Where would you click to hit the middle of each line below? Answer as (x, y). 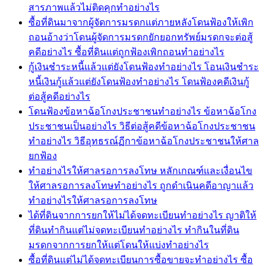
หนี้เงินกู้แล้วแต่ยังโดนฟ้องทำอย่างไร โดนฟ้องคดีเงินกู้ (139, 81)
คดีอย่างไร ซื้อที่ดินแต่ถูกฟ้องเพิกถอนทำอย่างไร (126, 52)
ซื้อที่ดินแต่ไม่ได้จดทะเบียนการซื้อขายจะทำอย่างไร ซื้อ (141, 259)
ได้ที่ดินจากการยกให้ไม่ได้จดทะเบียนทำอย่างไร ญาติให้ (142, 215)
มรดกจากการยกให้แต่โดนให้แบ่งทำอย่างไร (119, 245)
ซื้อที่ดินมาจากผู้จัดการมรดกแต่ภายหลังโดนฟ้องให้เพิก (141, 22)
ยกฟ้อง (43, 156)
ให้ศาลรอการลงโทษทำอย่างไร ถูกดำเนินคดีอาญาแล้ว (141, 185)
